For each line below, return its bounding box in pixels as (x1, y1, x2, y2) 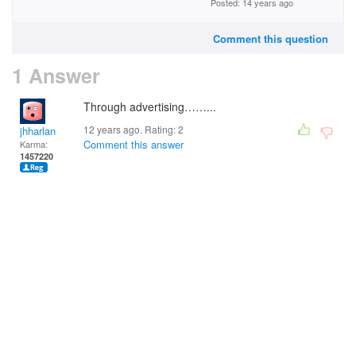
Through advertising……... (83, 99, 216, 114)
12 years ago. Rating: (83, 122, 178, 136)
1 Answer (12, 61, 100, 90)
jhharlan (20, 123, 56, 138)
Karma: (20, 137, 48, 150)
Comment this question (213, 31, 328, 46)
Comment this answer (83, 137, 184, 152)
